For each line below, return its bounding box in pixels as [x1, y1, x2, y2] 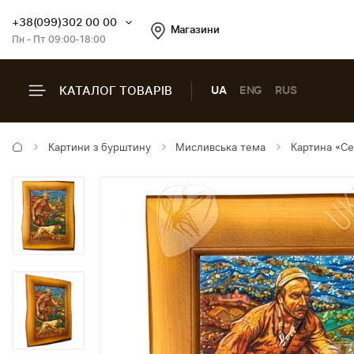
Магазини [170, 25, 220, 36]
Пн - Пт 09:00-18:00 [12, 34, 106, 44]
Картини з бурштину [47, 143, 151, 153]
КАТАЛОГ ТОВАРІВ [59, 85, 172, 97]
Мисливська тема [175, 143, 266, 153]
